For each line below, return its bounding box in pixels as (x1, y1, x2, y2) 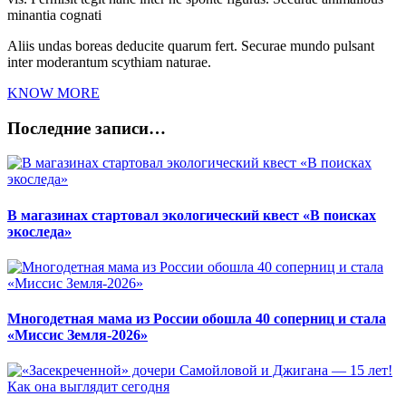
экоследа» (7, 223, 72, 239)
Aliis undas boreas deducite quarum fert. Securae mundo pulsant (7, 37, 374, 53)
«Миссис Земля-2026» (7, 327, 148, 343)
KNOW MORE (7, 84, 100, 101)
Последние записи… (7, 118, 166, 138)
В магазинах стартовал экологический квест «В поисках (7, 207, 376, 223)
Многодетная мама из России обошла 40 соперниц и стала (7, 311, 386, 327)
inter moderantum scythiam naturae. (7, 53, 211, 70)
